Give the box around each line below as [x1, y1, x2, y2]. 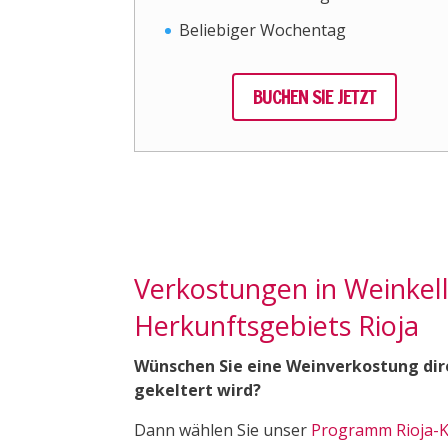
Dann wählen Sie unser [134, 419, 312, 442]
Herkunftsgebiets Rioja [134, 307, 420, 345]
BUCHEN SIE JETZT [252, 82, 376, 110]
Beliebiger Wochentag [179, 19, 347, 42]
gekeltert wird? [134, 379, 262, 402]
